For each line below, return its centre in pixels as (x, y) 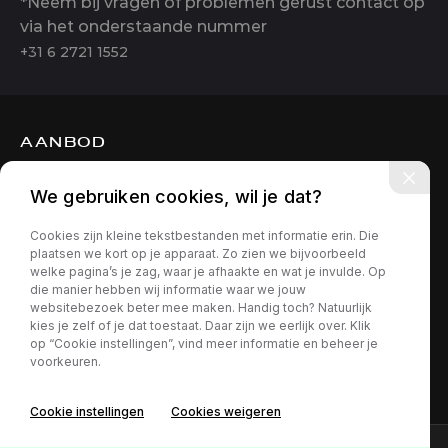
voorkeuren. (65, 362)
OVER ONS (73, 210)
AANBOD (63, 142)
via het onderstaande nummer (144, 26)
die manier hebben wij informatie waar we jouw (168, 290)
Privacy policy (69, 396)
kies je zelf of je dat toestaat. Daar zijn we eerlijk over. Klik (200, 326)
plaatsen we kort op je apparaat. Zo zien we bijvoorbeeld (198, 254)
